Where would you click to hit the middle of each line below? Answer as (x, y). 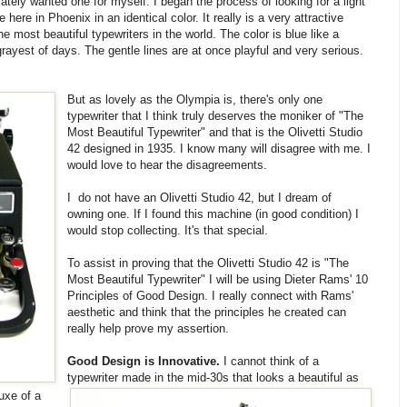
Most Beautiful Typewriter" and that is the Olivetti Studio (215, 132)
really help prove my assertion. (149, 328)
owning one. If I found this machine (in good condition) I (213, 213)
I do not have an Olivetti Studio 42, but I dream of (200, 197)
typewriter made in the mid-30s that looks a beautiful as (213, 377)
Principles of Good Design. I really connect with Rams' (211, 295)
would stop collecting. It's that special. (168, 230)
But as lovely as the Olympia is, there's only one (195, 99)
